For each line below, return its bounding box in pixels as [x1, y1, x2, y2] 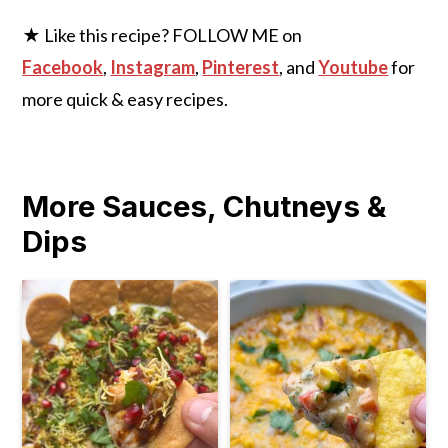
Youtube [318, 55, 389, 78]
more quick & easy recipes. [22, 87, 229, 110]
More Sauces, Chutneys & [22, 188, 387, 224]
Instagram [110, 55, 196, 78]
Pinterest [202, 55, 280, 78]
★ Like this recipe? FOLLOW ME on [22, 23, 303, 46]
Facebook [22, 55, 104, 78]
